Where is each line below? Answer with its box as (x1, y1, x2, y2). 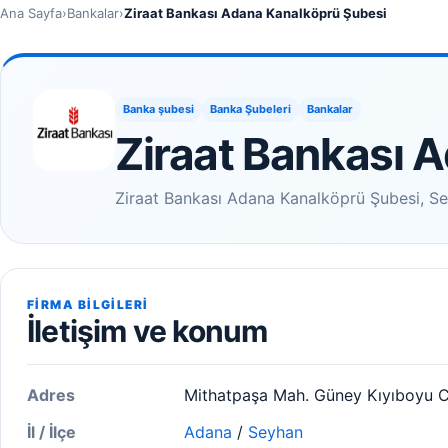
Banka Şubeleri (210, 102, 291, 116)
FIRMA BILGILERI (27, 297, 149, 312)
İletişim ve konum (27, 313, 268, 349)
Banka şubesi (123, 102, 194, 116)
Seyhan (248, 422, 303, 442)
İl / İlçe (27, 422, 76, 442)
